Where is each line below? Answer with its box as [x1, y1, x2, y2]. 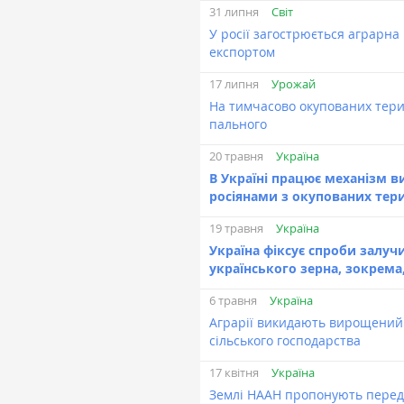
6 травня [209, 292, 257, 309]
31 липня [209, 4, 259, 21]
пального [209, 115, 267, 133]
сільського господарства [209, 332, 361, 349]
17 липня [209, 76, 259, 93]
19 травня [209, 220, 263, 237]
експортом [209, 43, 275, 60]
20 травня [209, 148, 263, 165]
